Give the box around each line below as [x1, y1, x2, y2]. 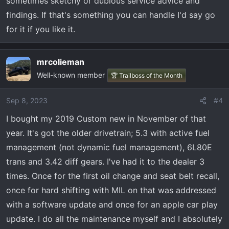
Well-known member [37, 71, 105, 79]
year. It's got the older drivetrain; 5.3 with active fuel [6, 128, 210, 138]
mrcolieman [37, 57, 84, 67]
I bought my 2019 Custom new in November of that [6, 113, 206, 124]
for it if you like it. [6, 24, 75, 34]
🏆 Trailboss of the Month [111, 72, 182, 79]
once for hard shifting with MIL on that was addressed [6, 185, 216, 195]
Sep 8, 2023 [6, 96, 48, 105]
